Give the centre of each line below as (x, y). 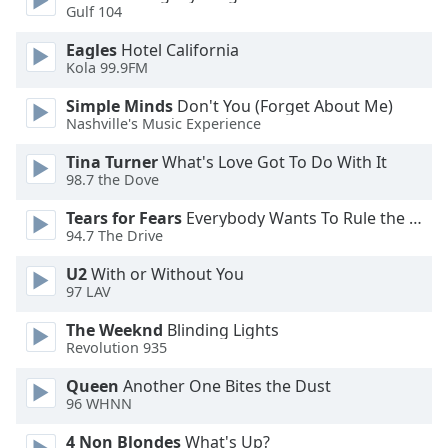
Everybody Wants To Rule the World (295, 217)
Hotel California (178, 49)
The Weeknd (114, 329)
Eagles (91, 49)
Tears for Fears (124, 217)
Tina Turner (112, 161)
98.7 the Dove (112, 180)
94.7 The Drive (114, 236)
